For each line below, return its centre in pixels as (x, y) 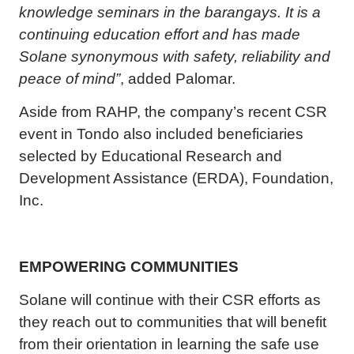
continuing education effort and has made (160, 34)
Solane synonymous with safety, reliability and (175, 56)
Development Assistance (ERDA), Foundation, (176, 178)
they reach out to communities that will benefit (173, 322)
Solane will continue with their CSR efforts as (170, 300)
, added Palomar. (178, 79)
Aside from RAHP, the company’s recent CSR (173, 112)
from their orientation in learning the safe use (169, 344)
